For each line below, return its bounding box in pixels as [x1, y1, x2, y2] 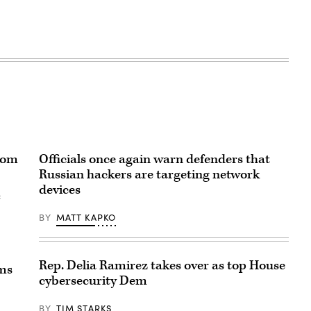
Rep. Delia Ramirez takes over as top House [39, 257, 285, 275]
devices [39, 181, 81, 199]
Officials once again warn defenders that [39, 151, 270, 169]
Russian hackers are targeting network [39, 166, 260, 184]
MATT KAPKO [56, 211, 117, 224]
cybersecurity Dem [39, 272, 147, 290]
